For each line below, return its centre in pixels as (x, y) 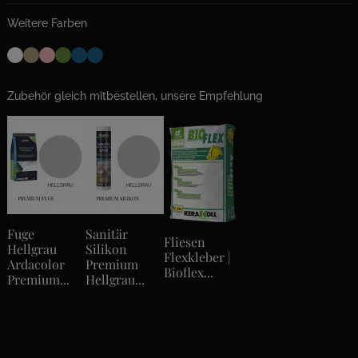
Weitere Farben (47, 24)
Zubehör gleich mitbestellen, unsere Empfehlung (135, 96)
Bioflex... (189, 272)
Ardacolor (36, 265)
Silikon (106, 249)
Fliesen (185, 241)
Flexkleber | (197, 257)
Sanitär (107, 234)
